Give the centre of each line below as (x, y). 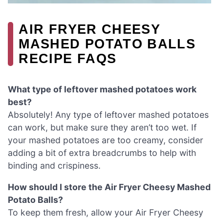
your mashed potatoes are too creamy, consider (106, 140)
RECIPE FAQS (68, 58)
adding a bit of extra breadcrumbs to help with (102, 153)
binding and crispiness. (54, 166)
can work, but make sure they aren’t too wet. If (102, 128)
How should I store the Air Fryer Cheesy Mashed (109, 187)
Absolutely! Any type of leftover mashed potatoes (108, 115)
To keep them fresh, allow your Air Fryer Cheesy (106, 212)
